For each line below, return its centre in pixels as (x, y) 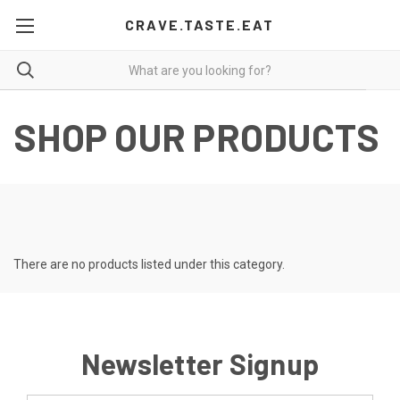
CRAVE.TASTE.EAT (200, 25)
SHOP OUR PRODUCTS (197, 137)
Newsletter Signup (200, 363)
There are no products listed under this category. (149, 264)
